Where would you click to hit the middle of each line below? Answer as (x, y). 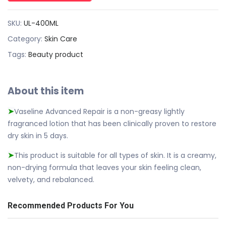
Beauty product (56, 54)
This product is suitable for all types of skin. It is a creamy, (115, 155)
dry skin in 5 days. (38, 135)
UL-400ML (41, 23)
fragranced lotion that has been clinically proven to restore (112, 123)
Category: (26, 39)
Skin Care (61, 39)
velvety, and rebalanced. (51, 179)
